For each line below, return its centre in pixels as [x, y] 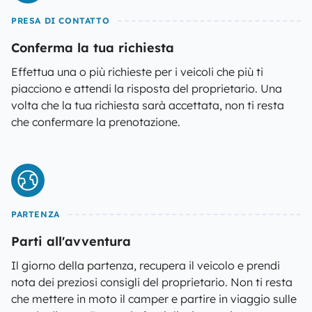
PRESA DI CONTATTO [61, 21]
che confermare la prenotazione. [96, 122]
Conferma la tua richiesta [93, 48]
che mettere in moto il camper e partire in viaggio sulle [154, 299]
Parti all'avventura [71, 241]
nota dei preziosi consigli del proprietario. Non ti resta [152, 282]
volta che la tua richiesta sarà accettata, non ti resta [148, 105]
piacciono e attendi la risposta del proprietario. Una [147, 88]
